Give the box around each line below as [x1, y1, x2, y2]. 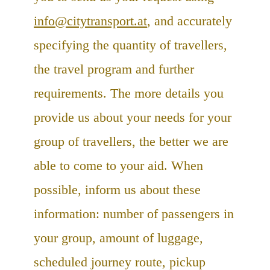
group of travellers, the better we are [34, 133, 228, 149]
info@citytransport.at [34, 13, 147, 28]
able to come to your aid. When [34, 157, 203, 173]
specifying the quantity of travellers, [34, 37, 227, 52]
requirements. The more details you [34, 85, 224, 101]
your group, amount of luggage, [34, 230, 203, 245]
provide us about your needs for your [34, 109, 231, 125]
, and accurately [147, 13, 232, 28]
